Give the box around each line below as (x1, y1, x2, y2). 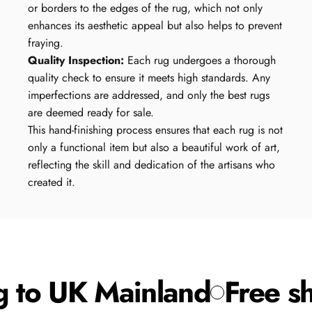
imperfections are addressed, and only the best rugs (28, 87, 270, 104)
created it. (28, 174, 75, 191)
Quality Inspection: (28, 52, 124, 69)
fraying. (28, 35, 63, 52)
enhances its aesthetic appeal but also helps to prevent (28, 17, 282, 34)
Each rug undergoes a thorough (124, 52, 276, 69)
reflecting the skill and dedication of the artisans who (28, 157, 275, 173)
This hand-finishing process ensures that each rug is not (28, 122, 283, 139)
